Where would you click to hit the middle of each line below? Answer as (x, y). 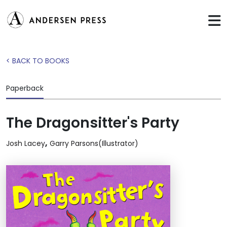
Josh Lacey (26, 144)
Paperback (25, 88)
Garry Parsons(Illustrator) (94, 144)
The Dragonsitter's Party (93, 123)
